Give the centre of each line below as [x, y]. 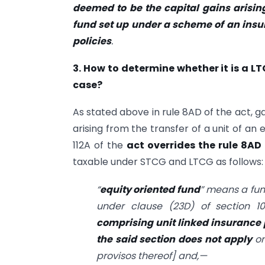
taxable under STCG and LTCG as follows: [168, 162]
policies [92, 41]
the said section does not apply [174, 239]
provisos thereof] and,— [152, 256]
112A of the [100, 146]
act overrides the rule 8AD [194, 146]
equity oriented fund [150, 189]
